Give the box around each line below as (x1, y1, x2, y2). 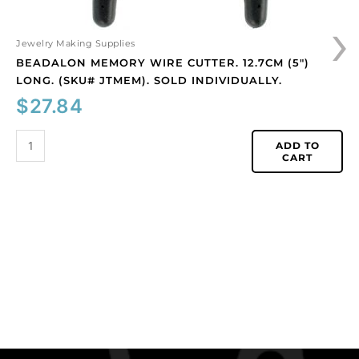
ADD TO (275, 139, 320, 151)
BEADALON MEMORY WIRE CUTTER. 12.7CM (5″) (16, 55, 309, 69)
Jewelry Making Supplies (16, 38, 135, 49)
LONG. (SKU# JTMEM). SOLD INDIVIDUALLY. (16, 73, 282, 87)
